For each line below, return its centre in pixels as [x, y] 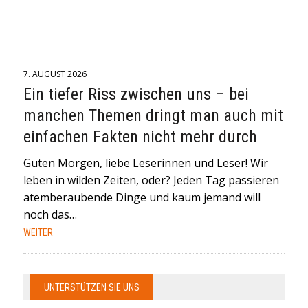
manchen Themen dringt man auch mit [153, 115]
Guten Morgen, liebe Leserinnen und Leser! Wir [145, 163]
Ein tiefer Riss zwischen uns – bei [136, 94]
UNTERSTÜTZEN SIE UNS [91, 287]
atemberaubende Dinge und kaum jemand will [142, 197]
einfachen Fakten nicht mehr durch [140, 137]
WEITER [38, 232]
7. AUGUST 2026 [55, 74]
